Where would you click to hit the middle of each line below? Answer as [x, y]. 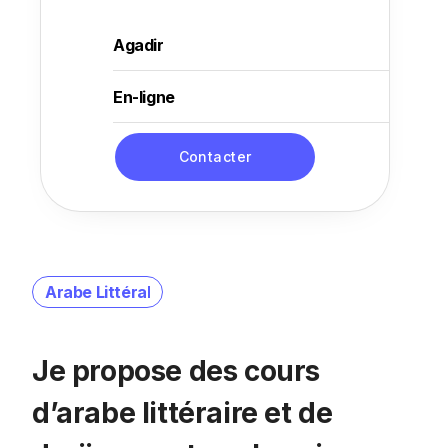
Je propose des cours [176, 371]
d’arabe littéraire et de [182, 413]
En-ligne [144, 97]
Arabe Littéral [98, 292]
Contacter [215, 156]
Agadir [138, 45]
